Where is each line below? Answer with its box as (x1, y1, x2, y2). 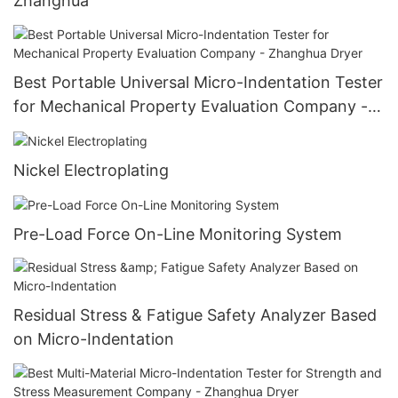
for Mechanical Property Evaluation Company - (13, 96, 368, 115)
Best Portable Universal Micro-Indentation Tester (13, 72, 383, 92)
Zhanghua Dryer (13, 120, 135, 139)
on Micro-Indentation (13, 330, 174, 349)
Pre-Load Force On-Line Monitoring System (13, 224, 342, 243)
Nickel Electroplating (13, 160, 169, 179)
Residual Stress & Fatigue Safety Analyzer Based (13, 306, 377, 325)
